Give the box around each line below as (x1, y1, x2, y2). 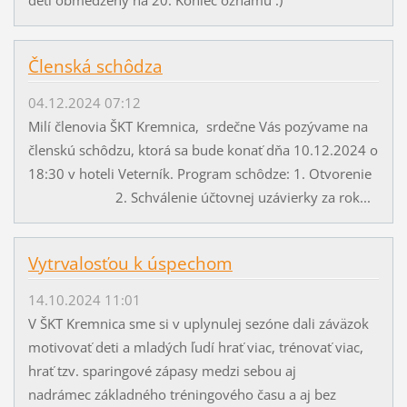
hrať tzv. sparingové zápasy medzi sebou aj (27, 362, 296, 381)
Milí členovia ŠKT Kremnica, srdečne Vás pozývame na (27, 117, 368, 136)
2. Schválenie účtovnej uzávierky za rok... (27, 188, 371, 207)
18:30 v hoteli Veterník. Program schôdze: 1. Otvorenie (27, 164, 379, 184)
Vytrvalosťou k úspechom (27, 251, 233, 275)
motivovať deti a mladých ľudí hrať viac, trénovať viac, (27, 338, 363, 357)
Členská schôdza (27, 54, 163, 78)
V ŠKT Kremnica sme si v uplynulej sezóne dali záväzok (27, 314, 369, 333)
